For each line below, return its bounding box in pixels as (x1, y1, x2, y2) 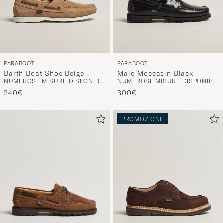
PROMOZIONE (121, 110, 164, 117)
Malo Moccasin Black (117, 63, 193, 73)
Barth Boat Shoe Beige (4, 63, 84, 73)
